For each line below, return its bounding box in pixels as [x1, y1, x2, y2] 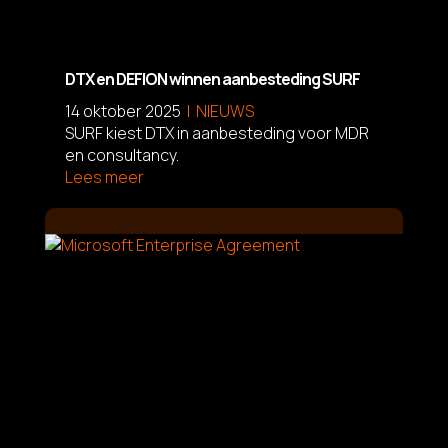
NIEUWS [195, 99, 254, 122]
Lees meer [64, 165, 144, 188]
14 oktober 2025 [64, 99, 181, 122]
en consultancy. [64, 143, 179, 166]
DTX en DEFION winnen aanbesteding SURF [64, 67, 360, 90]
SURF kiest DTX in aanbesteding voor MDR [64, 121, 369, 144]
